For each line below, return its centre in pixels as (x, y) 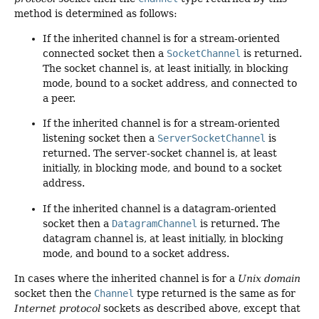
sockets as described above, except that (200, 309)
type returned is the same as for (215, 294)
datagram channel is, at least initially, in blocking (163, 238)
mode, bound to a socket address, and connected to (170, 83)
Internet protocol (57, 309)
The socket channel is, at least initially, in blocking (166, 68)
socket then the (54, 294)
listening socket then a (100, 138)
